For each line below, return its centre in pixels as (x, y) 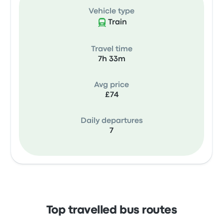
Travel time (111, 49)
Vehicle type (111, 11)
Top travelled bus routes (111, 211)
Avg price (111, 85)
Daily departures (111, 121)
